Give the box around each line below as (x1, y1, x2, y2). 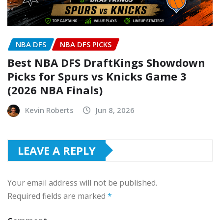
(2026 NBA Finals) (7, 82, 103, 97)
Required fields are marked (7, 190, 108, 201)
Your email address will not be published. (7, 177, 157, 188)
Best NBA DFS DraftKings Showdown (7, 55, 205, 70)
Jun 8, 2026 (96, 105, 135, 115)
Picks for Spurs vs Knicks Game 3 (7, 68, 187, 83)
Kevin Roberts (25, 105, 74, 115)
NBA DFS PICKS (60, 39, 111, 50)
